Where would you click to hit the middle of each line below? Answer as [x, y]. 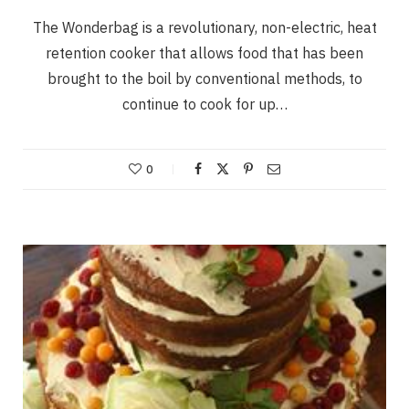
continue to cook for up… [204, 104]
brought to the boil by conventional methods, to [204, 78]
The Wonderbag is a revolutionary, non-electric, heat [204, 27]
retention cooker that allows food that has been [204, 52]
